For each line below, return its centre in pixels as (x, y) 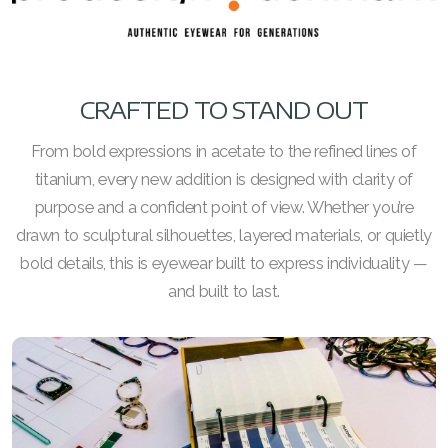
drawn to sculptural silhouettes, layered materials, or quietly (224, 235)
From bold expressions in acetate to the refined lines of (224, 151)
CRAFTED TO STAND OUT (224, 109)
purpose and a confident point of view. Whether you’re (224, 207)
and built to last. (224, 291)
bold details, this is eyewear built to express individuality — (224, 263)
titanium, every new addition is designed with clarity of (224, 179)
